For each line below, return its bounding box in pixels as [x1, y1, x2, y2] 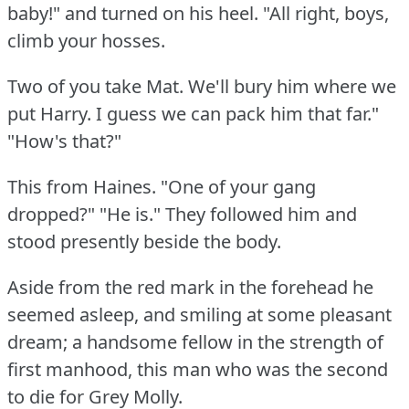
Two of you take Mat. [7, 73, 184, 99]
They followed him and [165, 201, 357, 226]
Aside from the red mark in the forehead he [7, 274, 373, 299]
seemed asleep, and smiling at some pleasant [7, 301, 392, 327]
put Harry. [7, 100, 91, 126]
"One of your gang [161, 173, 316, 199]
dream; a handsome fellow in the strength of [7, 329, 383, 354]
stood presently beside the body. [7, 228, 281, 254]
